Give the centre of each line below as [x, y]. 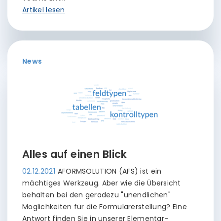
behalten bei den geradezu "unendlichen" [96, 195]
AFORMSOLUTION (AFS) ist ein [110, 171]
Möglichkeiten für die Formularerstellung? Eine [105, 207]
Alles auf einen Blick [75, 154]
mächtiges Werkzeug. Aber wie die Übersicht [102, 183]
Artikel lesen [44, 10]
